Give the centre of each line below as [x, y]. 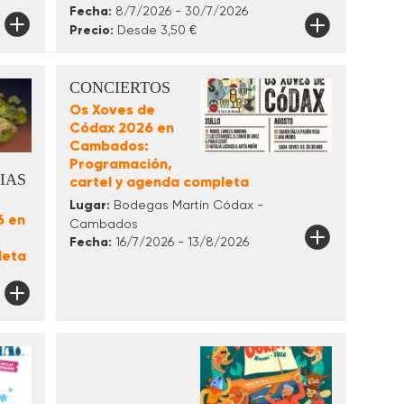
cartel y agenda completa [159, 181]
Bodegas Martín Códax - [186, 204]
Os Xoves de [112, 109]
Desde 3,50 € [155, 29]
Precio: [91, 30]
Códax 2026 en [121, 127]
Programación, [120, 163]
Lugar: [89, 205]
